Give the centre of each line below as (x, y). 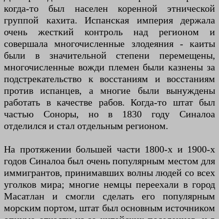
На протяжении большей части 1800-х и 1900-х (109, 149)
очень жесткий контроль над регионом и (109, 32)
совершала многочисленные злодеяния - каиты (109, 43)
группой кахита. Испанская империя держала (109, 20)
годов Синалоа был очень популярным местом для (109, 161)
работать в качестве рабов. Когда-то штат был (109, 102)
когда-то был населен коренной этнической (109, 8)
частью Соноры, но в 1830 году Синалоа (109, 114)
